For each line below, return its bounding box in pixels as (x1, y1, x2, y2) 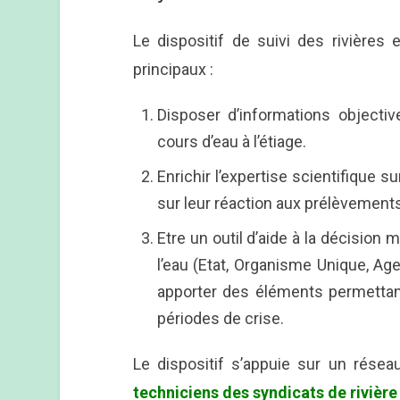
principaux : (132, 60, 213, 79)
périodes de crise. (156, 309, 284, 329)
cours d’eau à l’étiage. (156, 132, 306, 152)
